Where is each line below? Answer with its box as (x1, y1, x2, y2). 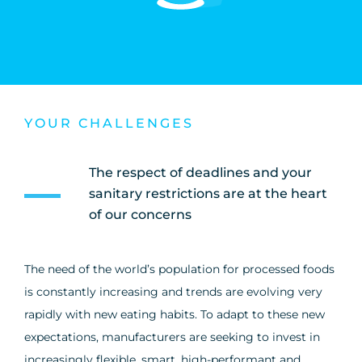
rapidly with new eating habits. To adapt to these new (24, 306, 325, 322)
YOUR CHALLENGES (24, 115, 194, 131)
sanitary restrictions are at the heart (89, 185, 327, 201)
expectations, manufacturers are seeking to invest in (24, 329, 320, 344)
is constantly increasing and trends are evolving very (24, 284, 322, 299)
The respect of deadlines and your (89, 164, 312, 180)
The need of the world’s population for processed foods (24, 261, 335, 276)
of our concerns (89, 206, 192, 222)
